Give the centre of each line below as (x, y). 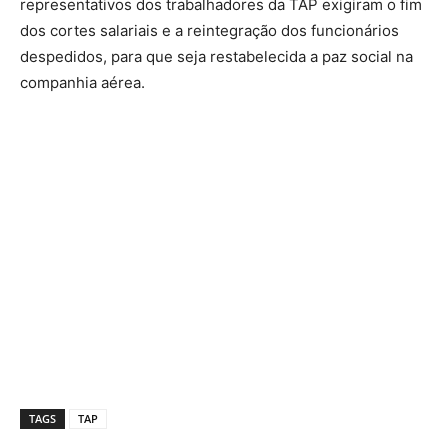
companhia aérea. (82, 82)
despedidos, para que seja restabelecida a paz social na (216, 56)
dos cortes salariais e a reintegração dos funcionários (209, 30)
